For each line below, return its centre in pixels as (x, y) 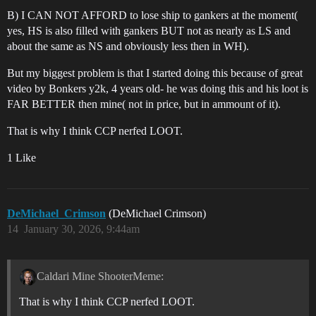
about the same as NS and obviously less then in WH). (128, 46)
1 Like (22, 157)
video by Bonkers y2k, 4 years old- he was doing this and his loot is (158, 88)
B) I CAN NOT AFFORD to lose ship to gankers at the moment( (152, 15)
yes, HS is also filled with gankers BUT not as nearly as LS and (149, 30)
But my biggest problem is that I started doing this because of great (155, 73)
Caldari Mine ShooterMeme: (100, 276)
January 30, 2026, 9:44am (82, 229)
